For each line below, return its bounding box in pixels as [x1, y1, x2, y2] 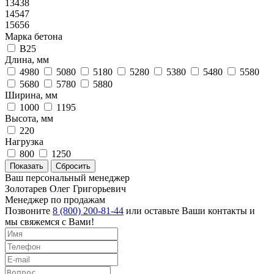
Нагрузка [5, 136, 43, 147]
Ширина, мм [5, 89, 57, 100]
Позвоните [5, 205, 53, 216]
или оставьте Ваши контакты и [124, 205, 255, 216]
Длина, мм [5, 54, 49, 65]
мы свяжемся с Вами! [5, 216, 94, 227]
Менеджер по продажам [5, 194, 105, 205]
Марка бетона [5, 31, 62, 42]
